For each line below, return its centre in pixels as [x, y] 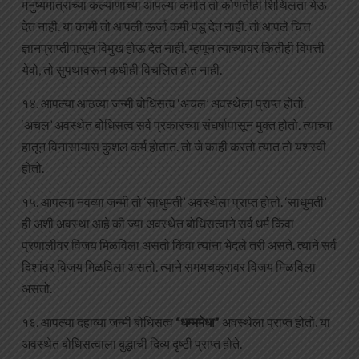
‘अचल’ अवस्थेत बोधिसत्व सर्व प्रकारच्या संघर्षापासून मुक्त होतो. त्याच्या [177, 125]
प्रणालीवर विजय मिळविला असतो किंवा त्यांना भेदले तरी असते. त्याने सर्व [179, 245]
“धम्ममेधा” [198, 322]
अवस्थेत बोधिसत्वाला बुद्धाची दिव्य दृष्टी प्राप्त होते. [132, 344]
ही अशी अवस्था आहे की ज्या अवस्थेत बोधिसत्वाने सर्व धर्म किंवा [158, 224]
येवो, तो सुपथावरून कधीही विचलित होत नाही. [122, 70]
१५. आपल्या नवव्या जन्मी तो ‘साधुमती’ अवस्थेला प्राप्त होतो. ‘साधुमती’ [174, 202]
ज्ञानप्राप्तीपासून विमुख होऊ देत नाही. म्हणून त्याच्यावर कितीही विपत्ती [173, 48]
